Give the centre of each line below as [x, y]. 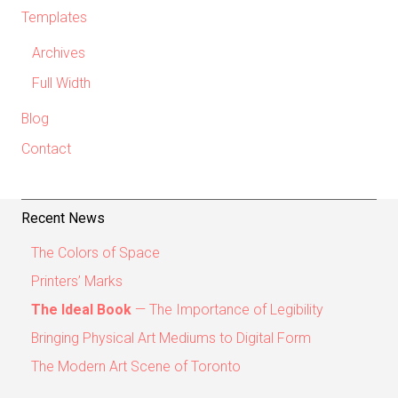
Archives [59, 52]
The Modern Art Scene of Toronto [136, 366]
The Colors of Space [96, 252]
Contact [46, 148]
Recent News [63, 218]
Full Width [61, 83]
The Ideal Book [81, 309]
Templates [54, 17]
